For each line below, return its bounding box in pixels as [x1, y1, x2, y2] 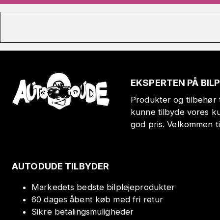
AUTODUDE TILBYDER [12, 161, 110, 172]
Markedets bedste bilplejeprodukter [31, 182, 175, 192]
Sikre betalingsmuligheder [31, 207, 134, 217]
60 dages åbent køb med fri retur [31, 194, 164, 205]
